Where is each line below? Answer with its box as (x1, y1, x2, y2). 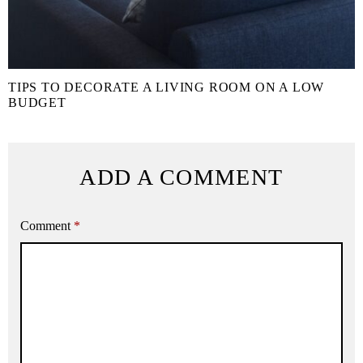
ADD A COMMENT (79, 164, 284, 190)
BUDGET (8, 96, 66, 110)
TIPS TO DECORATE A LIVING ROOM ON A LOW (8, 80, 325, 95)
